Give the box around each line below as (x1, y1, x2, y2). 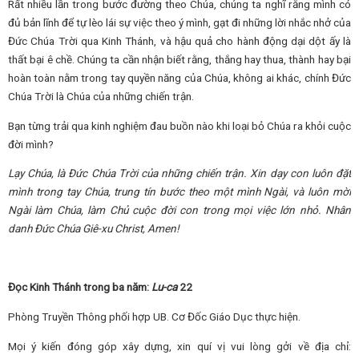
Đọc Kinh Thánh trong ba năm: (8, 280, 151, 294)
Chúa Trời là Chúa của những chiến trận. (8, 89, 194, 103)
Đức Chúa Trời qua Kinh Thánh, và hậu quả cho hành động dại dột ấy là (8, 34, 351, 47)
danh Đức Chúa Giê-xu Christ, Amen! (8, 222, 179, 236)
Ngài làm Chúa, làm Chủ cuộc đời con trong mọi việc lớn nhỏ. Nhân (8, 204, 351, 217)
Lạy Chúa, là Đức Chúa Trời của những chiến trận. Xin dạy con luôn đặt (8, 167, 351, 180)
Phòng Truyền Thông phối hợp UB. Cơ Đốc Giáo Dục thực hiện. (8, 309, 301, 323)
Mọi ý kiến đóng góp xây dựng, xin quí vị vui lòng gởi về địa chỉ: (8, 339, 351, 353)
